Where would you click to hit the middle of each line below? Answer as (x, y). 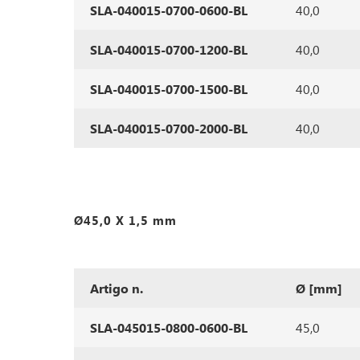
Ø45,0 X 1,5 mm (125, 220)
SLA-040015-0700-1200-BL (169, 49)
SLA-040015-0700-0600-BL (169, 10)
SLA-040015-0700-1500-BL (169, 89)
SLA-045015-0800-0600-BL (169, 327)
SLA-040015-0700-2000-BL (169, 128)
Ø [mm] (319, 288)
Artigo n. (117, 288)
